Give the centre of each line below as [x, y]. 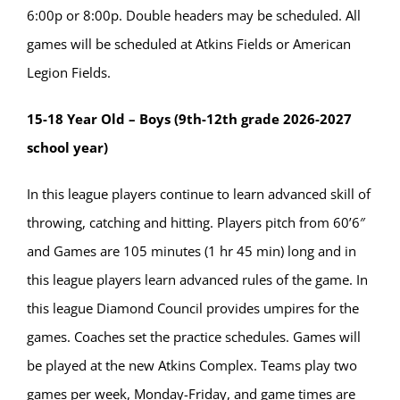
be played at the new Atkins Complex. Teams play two [192, 366]
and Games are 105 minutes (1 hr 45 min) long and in [192, 251]
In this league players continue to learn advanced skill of [199, 194]
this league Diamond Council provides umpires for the [193, 308]
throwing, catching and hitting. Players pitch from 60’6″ [196, 223]
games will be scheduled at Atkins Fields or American [189, 44]
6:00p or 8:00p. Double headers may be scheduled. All [194, 16]
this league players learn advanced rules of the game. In [197, 280]
